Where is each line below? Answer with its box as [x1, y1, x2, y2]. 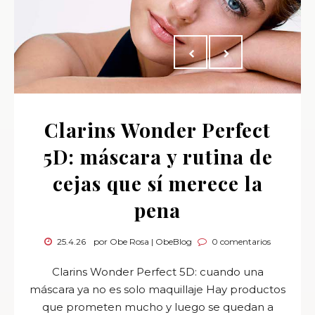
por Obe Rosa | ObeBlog [94, 236, 192, 247]
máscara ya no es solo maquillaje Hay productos [30, 283, 285, 296]
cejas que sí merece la [52, 170, 263, 196]
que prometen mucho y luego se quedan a [41, 300, 274, 314]
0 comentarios [210, 236, 271, 247]
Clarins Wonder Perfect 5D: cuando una [51, 265, 264, 278]
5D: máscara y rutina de [42, 143, 273, 169]
